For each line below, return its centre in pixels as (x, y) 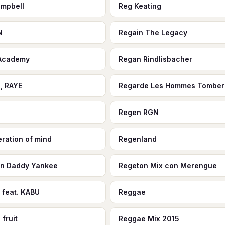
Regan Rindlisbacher (155, 59)
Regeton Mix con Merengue (167, 165)
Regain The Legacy (153, 32)
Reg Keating (140, 6)
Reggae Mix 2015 (149, 219)
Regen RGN (138, 112)
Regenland (137, 139)
